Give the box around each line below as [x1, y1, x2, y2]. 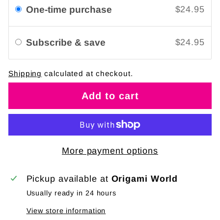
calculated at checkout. [42, 69, 133, 78]
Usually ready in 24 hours [26, 189, 117, 197]
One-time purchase [26, 4, 112, 15]
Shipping [8, 69, 42, 78]
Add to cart [81, 90, 139, 102]
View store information [26, 207, 106, 215]
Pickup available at [26, 174, 111, 184]
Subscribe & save [26, 37, 108, 48]
